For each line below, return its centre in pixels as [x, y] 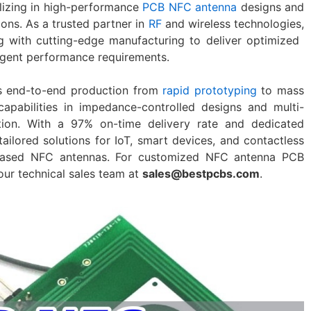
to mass [280, 90]
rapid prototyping [210, 90]
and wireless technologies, [233, 23]
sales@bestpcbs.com [201, 173]
